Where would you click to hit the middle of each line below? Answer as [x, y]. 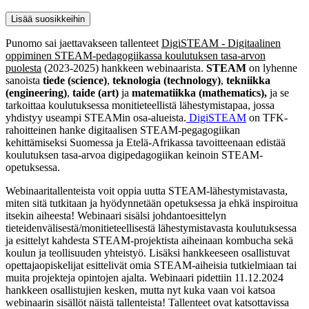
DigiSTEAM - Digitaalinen [221, 43]
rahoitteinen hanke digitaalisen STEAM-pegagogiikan [123, 130]
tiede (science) [75, 80]
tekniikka [248, 80]
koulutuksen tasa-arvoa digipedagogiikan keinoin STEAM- [134, 154]
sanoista [24, 80]
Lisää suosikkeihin [48, 19]
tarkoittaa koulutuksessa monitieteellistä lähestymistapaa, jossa [140, 105]
